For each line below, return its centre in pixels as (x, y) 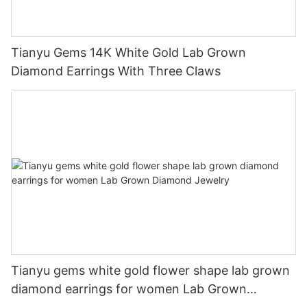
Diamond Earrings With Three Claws (116, 71)
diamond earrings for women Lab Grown (129, 289)
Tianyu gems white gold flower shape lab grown (150, 271)
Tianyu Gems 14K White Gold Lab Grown (128, 52)
